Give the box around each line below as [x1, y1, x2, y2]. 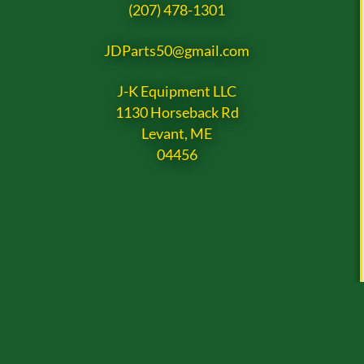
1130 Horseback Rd [115, 104, 239, 122]
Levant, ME [141, 125, 213, 143]
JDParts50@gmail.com [104, 42, 250, 60]
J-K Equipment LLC [117, 83, 237, 101]
